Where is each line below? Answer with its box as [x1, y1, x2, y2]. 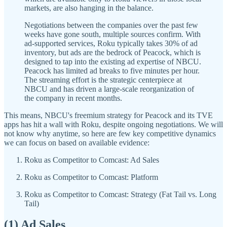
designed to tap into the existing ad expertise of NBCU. [24, 57, 201, 66]
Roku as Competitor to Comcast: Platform [24, 172, 158, 181]
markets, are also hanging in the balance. [24, 3, 154, 12]
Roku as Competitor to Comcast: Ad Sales [24, 155, 159, 164]
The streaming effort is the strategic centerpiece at [24, 75, 182, 84]
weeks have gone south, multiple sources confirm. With [24, 29, 201, 39]
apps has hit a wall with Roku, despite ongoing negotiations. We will [4, 120, 223, 129]
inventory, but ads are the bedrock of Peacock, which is [24, 48, 201, 57]
